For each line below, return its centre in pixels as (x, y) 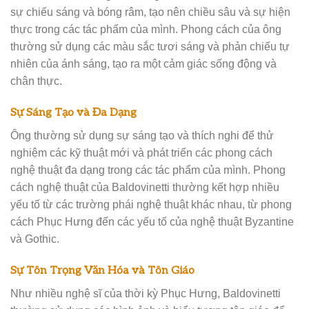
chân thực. (36, 80)
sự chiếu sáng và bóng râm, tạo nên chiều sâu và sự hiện (150, 11)
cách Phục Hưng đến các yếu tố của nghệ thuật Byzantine (152, 221)
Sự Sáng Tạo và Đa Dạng (73, 112)
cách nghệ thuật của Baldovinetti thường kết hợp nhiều (145, 187)
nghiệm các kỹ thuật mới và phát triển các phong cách (141, 152)
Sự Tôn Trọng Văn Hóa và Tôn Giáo (102, 270)
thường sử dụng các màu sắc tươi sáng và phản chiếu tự (150, 46)
